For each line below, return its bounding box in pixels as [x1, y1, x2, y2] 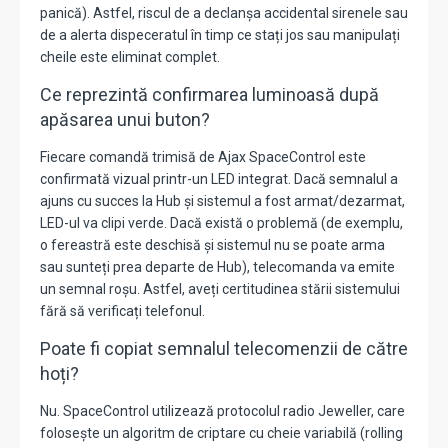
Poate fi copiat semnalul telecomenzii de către [40, 338, 408, 360]
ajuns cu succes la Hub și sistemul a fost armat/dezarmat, [40, 193, 405, 210]
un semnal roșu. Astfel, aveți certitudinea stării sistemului [40, 281, 400, 298]
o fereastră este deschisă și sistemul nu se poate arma [40, 237, 385, 254]
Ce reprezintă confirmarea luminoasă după [40, 84, 379, 106]
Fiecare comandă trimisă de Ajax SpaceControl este [40, 149, 366, 166]
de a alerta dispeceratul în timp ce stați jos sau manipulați [40, 27, 400, 44]
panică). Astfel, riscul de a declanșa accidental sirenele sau [40, 5, 408, 22]
